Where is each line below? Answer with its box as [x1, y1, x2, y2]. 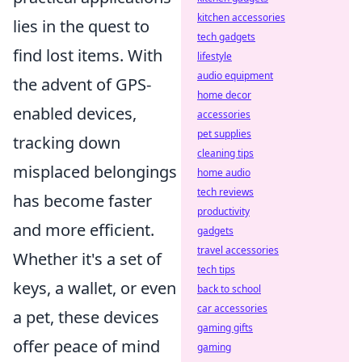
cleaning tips [197, 146, 254, 160]
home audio [197, 166, 250, 179]
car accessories [197, 301, 267, 315]
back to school [197, 282, 261, 296]
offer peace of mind [13, 335, 160, 357]
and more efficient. [13, 218, 154, 241]
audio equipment [197, 69, 273, 82]
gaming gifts [197, 321, 253, 335]
